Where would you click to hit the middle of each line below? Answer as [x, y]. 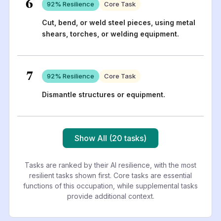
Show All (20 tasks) [110, 138]
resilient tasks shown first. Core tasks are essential [110, 175]
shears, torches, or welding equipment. [110, 34]
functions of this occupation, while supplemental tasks [110, 185]
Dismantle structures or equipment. [103, 94]
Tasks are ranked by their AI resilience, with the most [110, 165]
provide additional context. [110, 196]
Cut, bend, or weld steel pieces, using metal [118, 22]
